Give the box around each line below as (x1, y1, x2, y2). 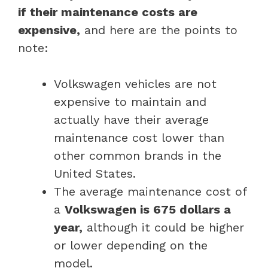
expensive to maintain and (54, 94, 206, 109)
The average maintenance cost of (54, 184, 246, 199)
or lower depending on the (54, 237, 208, 252)
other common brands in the (54, 148, 221, 163)
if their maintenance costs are (18, 4, 197, 19)
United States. (54, 166, 136, 181)
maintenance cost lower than (54, 130, 224, 145)
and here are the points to (80, 22, 237, 37)
